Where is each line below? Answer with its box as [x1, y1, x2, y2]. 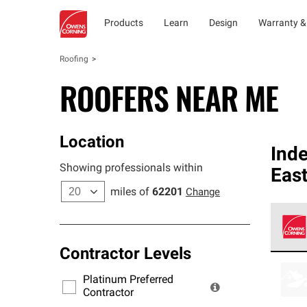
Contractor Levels [60, 247, 191, 263]
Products [104, 19, 143, 29]
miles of [110, 187, 149, 198]
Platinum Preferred [83, 275, 173, 286]
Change [186, 188, 220, 198]
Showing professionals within [60, 163, 203, 174]
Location [60, 135, 124, 151]
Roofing [60, 56, 88, 64]
